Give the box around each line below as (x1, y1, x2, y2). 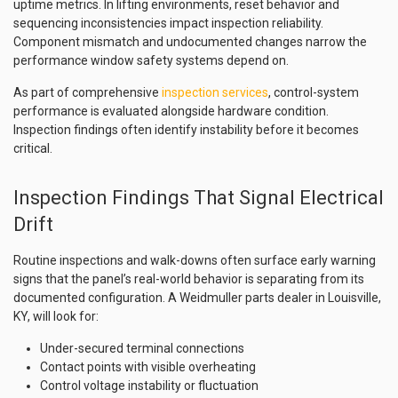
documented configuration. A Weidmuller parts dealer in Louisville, (13, 291, 381, 305)
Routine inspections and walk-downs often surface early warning (13, 253, 376, 267)
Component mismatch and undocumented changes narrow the (13, 35, 367, 49)
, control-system (268, 85, 359, 99)
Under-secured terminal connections (40, 341, 244, 355)
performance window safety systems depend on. (13, 53, 289, 68)
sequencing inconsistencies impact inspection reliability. (13, 16, 323, 30)
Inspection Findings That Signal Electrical (13, 187, 384, 209)
